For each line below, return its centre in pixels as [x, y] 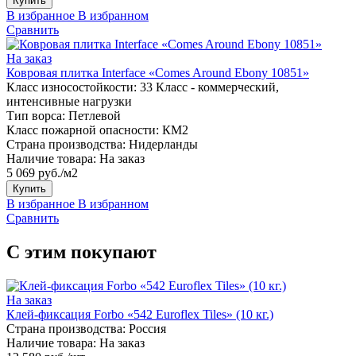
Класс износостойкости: [72, 87]
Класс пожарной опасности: [83, 130]
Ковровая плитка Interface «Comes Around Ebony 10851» [158, 72]
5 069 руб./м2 [42, 172]
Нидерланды [163, 144]
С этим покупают [81, 252]
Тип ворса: [36, 115]
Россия [147, 328]
